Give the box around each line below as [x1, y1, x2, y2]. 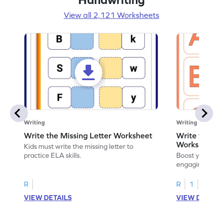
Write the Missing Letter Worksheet [24, 130, 153, 140]
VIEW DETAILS [24, 193, 72, 202]
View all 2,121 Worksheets [64, 10, 159, 19]
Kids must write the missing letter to [24, 142, 134, 150]
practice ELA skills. [24, 151, 82, 159]
